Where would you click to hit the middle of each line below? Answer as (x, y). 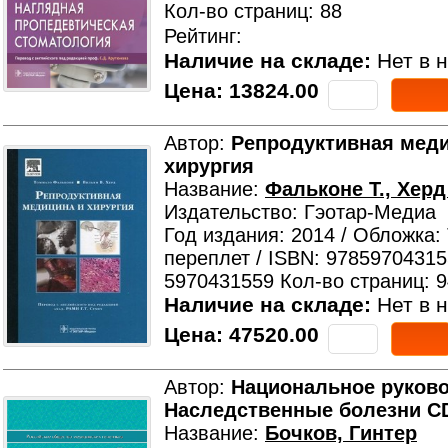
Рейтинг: (203, 36)
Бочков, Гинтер (341, 433)
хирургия (209, 166)
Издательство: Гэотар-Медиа (300, 212)
